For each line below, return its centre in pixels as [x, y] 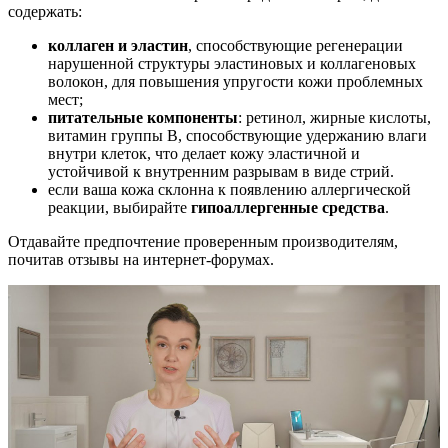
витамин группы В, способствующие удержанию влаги [237, 136]
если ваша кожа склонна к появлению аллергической [229, 190]
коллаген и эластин [118, 46]
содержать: [45, 12]
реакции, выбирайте [119, 208]
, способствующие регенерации [295, 46]
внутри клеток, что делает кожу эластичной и [204, 154]
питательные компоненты [143, 118]
